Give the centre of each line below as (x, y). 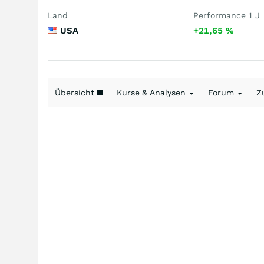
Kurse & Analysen (152, 93)
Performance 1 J (227, 15)
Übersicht (76, 93)
